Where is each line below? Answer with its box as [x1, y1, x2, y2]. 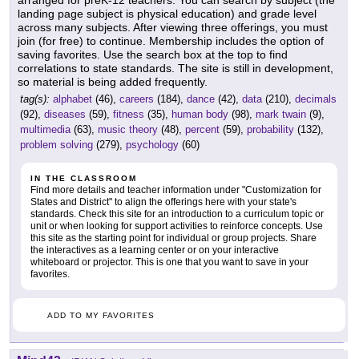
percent [185, 123, 220, 136]
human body [171, 108, 228, 121]
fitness [113, 108, 144, 121]
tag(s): [20, 93, 50, 106]
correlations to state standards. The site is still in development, [18, 62, 333, 75]
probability [247, 123, 294, 136]
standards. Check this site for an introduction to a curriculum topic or [30, 208, 324, 220]
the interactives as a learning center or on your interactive [30, 244, 279, 256]
